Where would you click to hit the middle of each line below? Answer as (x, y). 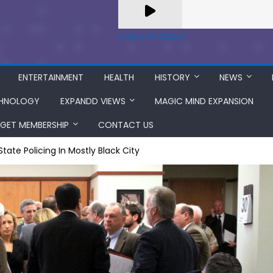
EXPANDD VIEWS (93, 101)
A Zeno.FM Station (152, 36)
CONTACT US (126, 125)
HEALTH (119, 77)
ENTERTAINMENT (51, 77)
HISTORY (172, 77)
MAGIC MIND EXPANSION (204, 101)
